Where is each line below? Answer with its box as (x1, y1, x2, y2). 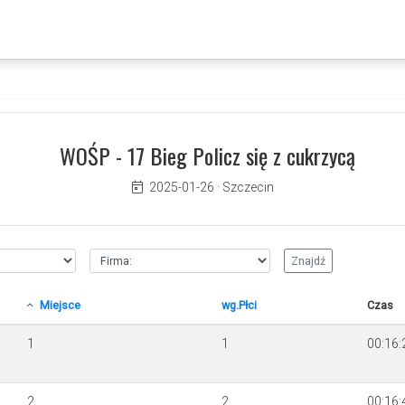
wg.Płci (221, 298, 257, 312)
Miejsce (39, 298, 80, 312)
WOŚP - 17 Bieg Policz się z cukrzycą (59, 138, 355, 172)
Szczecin (221, 179, 274, 194)
